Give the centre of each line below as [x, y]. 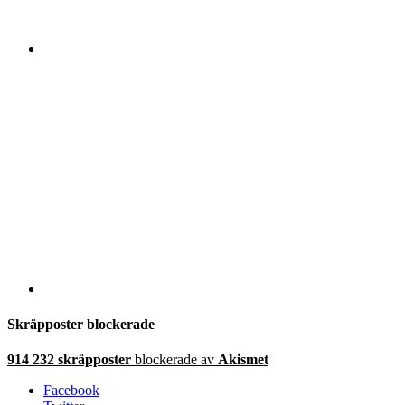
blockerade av [174, 360]
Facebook [71, 391]
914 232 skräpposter [69, 360]
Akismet [243, 360]
